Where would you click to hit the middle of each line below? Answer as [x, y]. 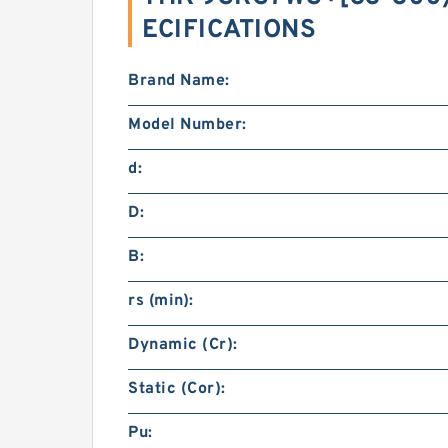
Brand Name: [179, 81]
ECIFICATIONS [229, 30]
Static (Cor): [177, 389]
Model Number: [187, 125]
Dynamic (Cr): [183, 345]
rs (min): [161, 301]
